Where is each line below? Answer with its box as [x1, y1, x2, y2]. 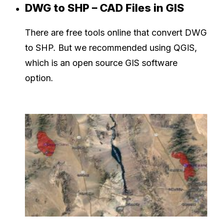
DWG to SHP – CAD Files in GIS [25, 1, 184, 15]
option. [25, 73, 53, 84]
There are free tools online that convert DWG [25, 27, 207, 38]
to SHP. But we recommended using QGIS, [25, 43, 197, 53]
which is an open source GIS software [25, 58, 177, 68]
